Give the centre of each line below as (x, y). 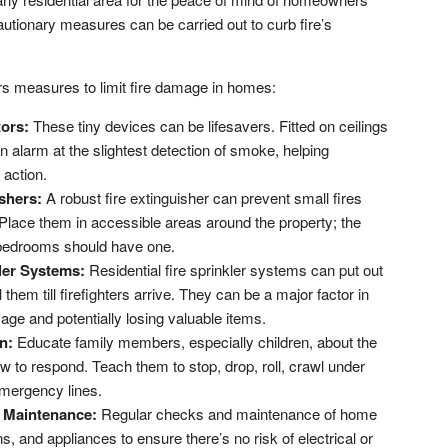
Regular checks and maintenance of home (236, 413)
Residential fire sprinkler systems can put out (233, 269)
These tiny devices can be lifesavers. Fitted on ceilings (208, 125)
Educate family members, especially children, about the (194, 341)
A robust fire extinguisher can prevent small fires (201, 197)
